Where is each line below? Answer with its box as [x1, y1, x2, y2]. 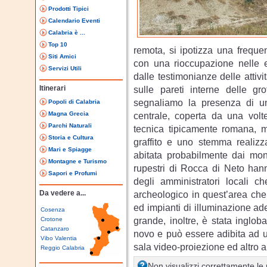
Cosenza [41, 206, 65, 213]
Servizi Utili [48, 65, 82, 72]
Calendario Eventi [48, 17, 100, 24]
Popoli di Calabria [48, 98, 100, 105]
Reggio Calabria [41, 244, 85, 251]
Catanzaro [41, 225, 69, 232]
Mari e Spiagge [48, 146, 92, 153]
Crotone [41, 216, 63, 222]
